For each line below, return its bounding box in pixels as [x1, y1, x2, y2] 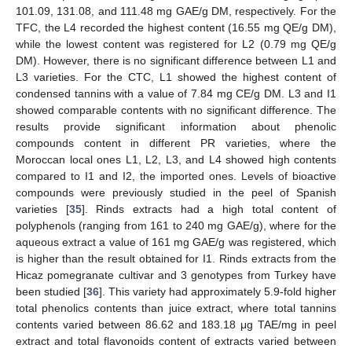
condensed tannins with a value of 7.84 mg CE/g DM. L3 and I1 [16, 86, 336, 100]
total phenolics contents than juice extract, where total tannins [16, 301, 336, 314]
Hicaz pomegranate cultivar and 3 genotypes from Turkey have [16, 268, 336, 281]
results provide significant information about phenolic [16, 119, 336, 133]
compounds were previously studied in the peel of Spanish [16, 185, 336, 199]
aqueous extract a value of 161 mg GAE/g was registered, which [16, 235, 336, 248]
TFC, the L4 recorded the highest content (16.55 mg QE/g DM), [16, 20, 336, 34]
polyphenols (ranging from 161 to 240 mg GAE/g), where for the [16, 218, 336, 232]
